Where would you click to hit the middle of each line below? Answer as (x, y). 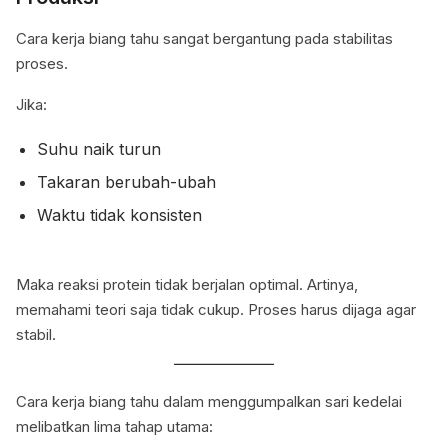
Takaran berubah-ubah (126, 182)
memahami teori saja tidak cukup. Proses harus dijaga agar (216, 310)
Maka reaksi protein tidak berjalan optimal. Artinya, (187, 285)
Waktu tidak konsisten (119, 215)
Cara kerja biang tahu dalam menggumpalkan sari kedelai (209, 402)
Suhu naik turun (98, 149)
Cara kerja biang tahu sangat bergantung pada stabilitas (204, 39)
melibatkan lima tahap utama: (114, 427)
